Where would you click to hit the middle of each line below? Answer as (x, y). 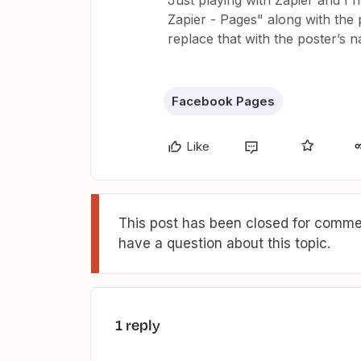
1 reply (138, 325)
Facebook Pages (223, 101)
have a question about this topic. (224, 243)
